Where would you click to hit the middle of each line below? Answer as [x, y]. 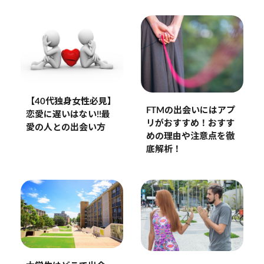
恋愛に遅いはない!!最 [68, 115]
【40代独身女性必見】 [71, 102]
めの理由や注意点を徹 [190, 136]
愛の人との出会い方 [65, 128]
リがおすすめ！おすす [190, 123]
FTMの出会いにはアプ [190, 110]
